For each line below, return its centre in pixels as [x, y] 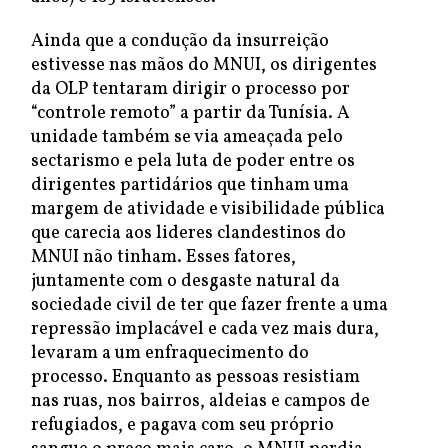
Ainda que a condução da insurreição [180, 41]
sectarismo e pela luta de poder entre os [193, 161]
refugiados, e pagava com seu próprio [182, 425]
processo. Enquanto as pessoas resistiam [195, 377]
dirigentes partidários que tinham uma [190, 185]
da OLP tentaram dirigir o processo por [190, 89]
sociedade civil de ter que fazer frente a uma [209, 305]
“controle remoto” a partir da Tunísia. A [190, 113]
